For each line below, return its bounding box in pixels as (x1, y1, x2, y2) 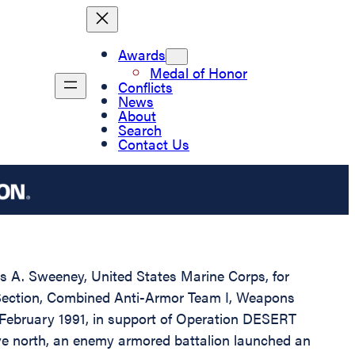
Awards (118, 44, 166, 64)
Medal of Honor (150, 62, 247, 82)
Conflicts (118, 76, 173, 97)
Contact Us (118, 133, 189, 154)
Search (118, 119, 162, 139)
